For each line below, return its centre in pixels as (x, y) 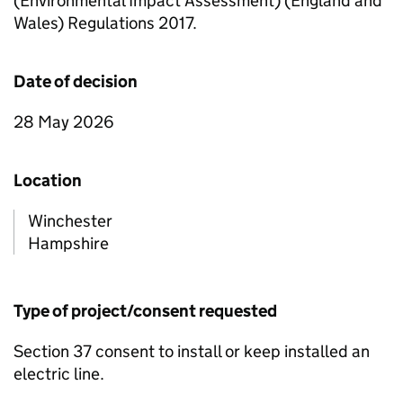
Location (48, 180)
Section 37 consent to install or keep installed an (192, 351)
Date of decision (76, 81)
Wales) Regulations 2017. (105, 23)
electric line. (59, 374)
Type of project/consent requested (145, 311)
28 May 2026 (64, 122)
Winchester (70, 221)
